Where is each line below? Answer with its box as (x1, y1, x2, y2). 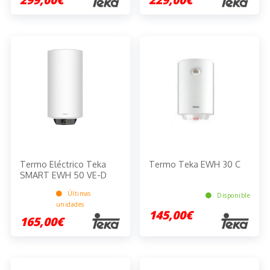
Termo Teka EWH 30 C (149, 158, 241, 169)
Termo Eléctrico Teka (19, 158, 106, 169)
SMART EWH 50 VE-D (19, 169, 107, 180)
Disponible (215, 191, 251, 200)
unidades (55, 199, 84, 209)
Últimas (65, 189, 91, 198)
